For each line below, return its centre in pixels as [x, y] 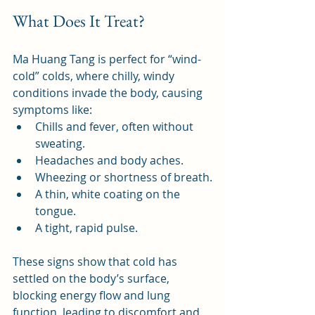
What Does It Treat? [79, 21]
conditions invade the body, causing [109, 93]
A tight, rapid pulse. [86, 228]
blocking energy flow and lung [93, 296]
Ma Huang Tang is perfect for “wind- [107, 59]
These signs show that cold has [96, 262]
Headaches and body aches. [109, 161]
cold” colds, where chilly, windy [95, 76]
